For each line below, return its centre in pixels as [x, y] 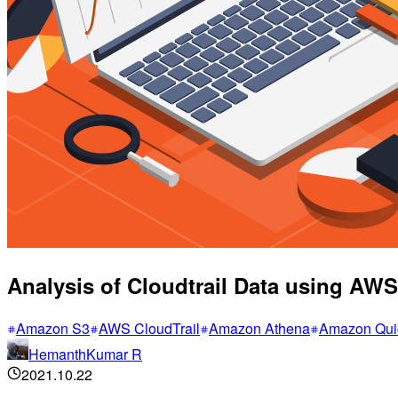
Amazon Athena [259, 329]
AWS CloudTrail [149, 329]
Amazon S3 [53, 329]
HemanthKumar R [85, 354]
